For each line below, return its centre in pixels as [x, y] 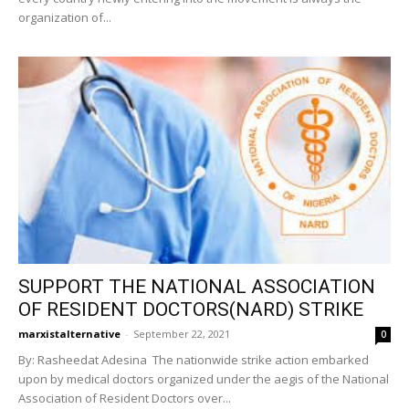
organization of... [65, 17]
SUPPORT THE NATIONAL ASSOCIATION [197, 287]
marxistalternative [69, 334]
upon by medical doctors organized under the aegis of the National [204, 379]
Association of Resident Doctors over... [125, 399]
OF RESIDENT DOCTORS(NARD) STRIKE [191, 310]
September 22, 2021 [182, 334]
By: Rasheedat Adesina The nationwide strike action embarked [194, 360]
